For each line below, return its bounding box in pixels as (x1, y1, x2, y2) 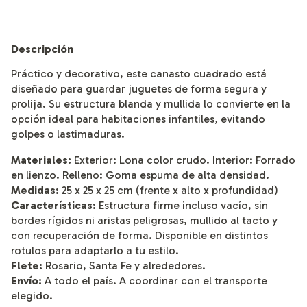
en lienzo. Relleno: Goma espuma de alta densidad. (11, 168, 269, 182)
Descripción (11, 42, 73, 56)
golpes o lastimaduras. (11, 127, 125, 140)
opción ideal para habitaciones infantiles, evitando (11, 112, 265, 125)
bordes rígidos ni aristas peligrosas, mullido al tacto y (11, 213, 278, 227)
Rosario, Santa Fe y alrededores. (42, 258, 206, 272)
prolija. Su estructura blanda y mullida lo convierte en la (11, 97, 291, 110)
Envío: (11, 273, 42, 287)
